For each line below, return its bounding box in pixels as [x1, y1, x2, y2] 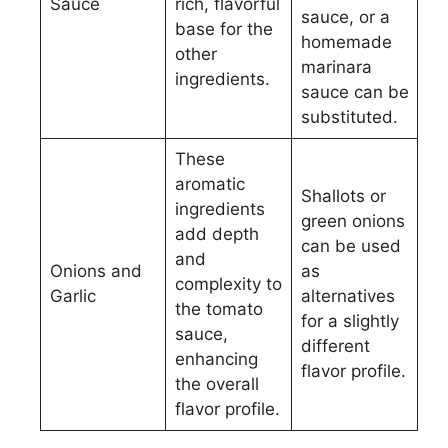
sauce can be [300, 81, 409, 102]
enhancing [174, 348, 258, 369]
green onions [300, 210, 405, 231]
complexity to [174, 273, 282, 294]
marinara [300, 56, 372, 77]
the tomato [174, 298, 263, 319]
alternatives [300, 285, 395, 306]
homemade [300, 31, 392, 52]
